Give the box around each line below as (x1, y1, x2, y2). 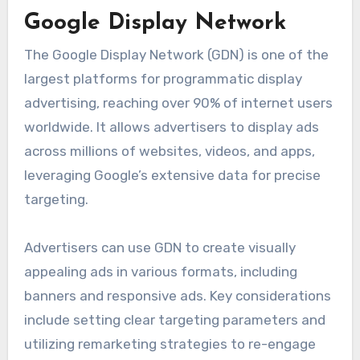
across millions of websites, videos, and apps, (23, 143, 315, 160)
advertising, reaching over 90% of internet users (23, 95, 333, 112)
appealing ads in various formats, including (23, 264, 297, 280)
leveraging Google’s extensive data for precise (23, 167, 321, 184)
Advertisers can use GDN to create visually (23, 239, 296, 256)
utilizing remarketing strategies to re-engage (23, 336, 316, 353)
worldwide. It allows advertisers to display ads (23, 119, 319, 136)
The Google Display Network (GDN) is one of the (23, 47, 329, 63)
